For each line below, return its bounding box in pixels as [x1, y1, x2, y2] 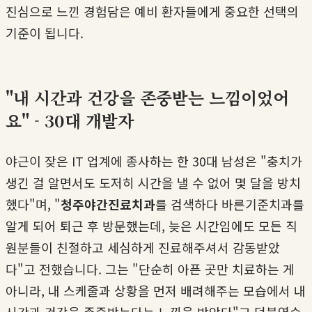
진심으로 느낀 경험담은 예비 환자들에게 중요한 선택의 [6, 1, 299, 20]
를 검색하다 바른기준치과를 [155, 194, 304, 213]
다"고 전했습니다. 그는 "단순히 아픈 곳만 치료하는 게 [6, 259, 295, 278]
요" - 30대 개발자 [6, 107, 134, 132]
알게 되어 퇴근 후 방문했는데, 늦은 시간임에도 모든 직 [6, 216, 297, 235]
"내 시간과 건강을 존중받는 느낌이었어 [6, 84, 289, 109]
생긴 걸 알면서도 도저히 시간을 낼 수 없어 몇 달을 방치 [6, 173, 301, 192]
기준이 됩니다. [6, 23, 84, 42]
